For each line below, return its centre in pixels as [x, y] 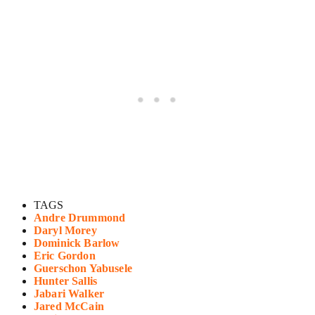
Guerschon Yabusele [83, 268]
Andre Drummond [80, 217]
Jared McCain [69, 306]
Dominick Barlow [77, 243]
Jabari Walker [69, 293]
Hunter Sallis [66, 281]
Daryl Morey [65, 230]
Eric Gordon [65, 255]
